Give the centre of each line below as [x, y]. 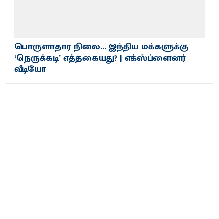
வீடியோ [30, 69]
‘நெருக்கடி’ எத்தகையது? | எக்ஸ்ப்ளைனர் [100, 58]
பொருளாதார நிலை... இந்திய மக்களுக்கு [101, 47]
